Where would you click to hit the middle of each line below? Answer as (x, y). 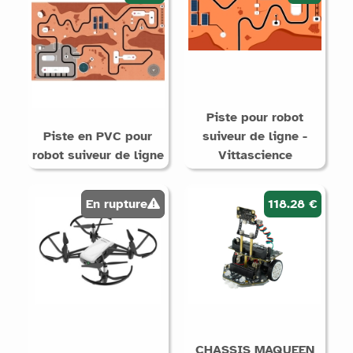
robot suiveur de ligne (98, 155)
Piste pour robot (255, 117)
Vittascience (255, 155)
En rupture (117, 204)
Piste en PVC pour (98, 136)
